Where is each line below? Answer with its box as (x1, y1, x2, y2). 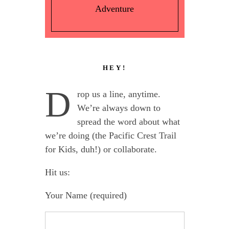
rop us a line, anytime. (77, 89, 161, 99)
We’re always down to (77, 103, 161, 113)
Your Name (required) (44, 190, 127, 200)
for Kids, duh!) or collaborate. (44, 144, 157, 154)
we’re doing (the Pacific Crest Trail (44, 130, 176, 141)
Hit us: (44, 167, 70, 177)
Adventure (95, 4, 134, 14)
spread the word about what (77, 117, 180, 127)
